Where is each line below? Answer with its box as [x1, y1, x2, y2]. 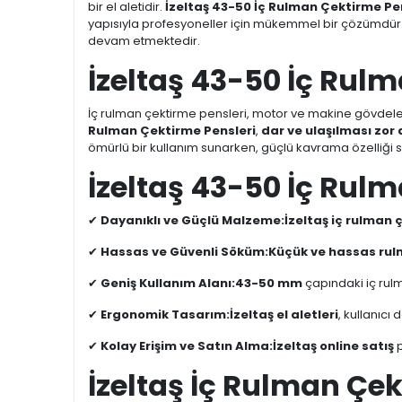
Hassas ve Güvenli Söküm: [100, 243, 268, 260]
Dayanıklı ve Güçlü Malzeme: [100, 212, 284, 229]
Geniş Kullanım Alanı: [100, 275, 235, 292]
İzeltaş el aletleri [230, 306, 338, 323]
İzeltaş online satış [273, 337, 394, 354]
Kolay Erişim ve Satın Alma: [100, 337, 273, 354]
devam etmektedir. [88, 32, 200, 49]
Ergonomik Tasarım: [100, 306, 230, 323]
